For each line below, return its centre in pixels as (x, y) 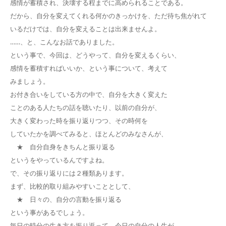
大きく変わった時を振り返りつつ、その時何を (79, 120)
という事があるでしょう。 (49, 212)
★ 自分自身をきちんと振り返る (63, 147)
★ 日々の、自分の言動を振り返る (66, 199)
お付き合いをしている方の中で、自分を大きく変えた (89, 94)
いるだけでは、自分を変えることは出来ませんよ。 (86, 29)
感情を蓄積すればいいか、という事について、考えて (89, 68)
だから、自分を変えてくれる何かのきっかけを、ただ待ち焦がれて (108, 15)
